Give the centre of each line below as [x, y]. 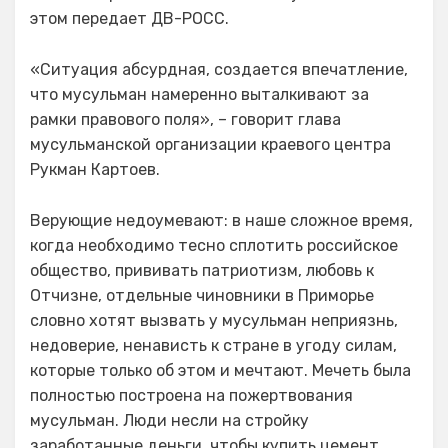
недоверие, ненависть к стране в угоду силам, [213, 345]
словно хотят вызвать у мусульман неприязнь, [214, 320]
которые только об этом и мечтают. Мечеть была [220, 370]
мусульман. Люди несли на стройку [169, 420]
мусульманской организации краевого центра [210, 144]
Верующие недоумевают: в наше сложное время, [221, 220]
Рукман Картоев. [95, 169]
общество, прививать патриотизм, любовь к [202, 270]
